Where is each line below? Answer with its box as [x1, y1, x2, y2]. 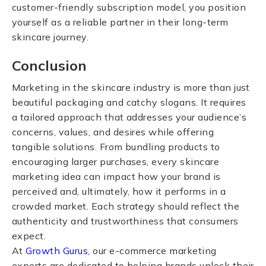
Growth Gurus [26, 245, 88, 256]
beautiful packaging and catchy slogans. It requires [12, 96, 246, 108]
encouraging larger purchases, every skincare [12, 156, 220, 167]
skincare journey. [12, 31, 89, 43]
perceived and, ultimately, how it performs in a [12, 185, 226, 197]
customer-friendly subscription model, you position [12, 1, 246, 13]
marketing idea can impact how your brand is [12, 170, 221, 182]
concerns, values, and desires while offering [12, 126, 214, 138]
